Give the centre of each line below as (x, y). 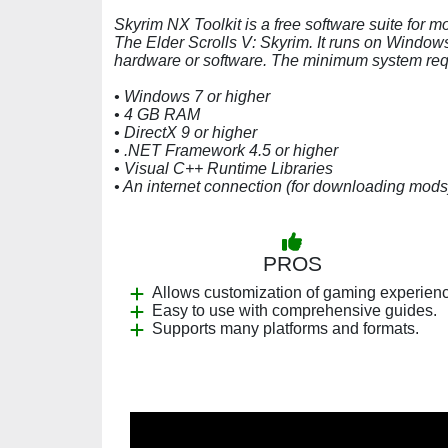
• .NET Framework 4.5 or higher (226, 150)
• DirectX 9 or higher (185, 132)
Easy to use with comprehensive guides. (294, 310)
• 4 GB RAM (157, 114)
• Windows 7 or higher (192, 96)
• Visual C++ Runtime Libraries (223, 168)
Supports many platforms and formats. (285, 328)
